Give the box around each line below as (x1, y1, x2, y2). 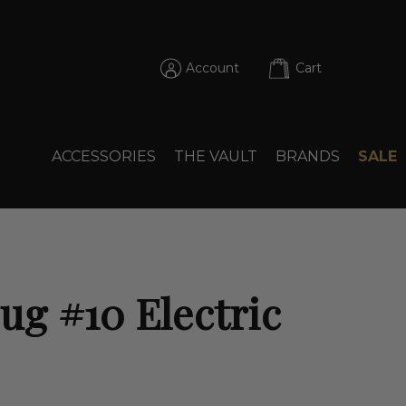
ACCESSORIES (52, 148, 156, 165)
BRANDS (275, 148, 340, 165)
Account (186, 60, 239, 76)
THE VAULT (174, 148, 257, 165)
